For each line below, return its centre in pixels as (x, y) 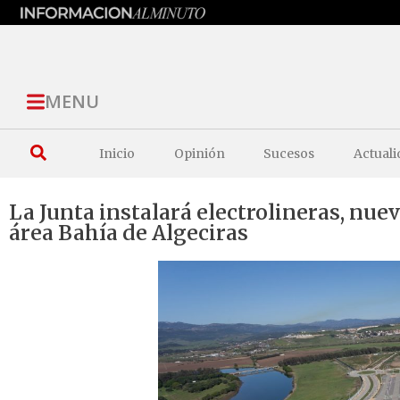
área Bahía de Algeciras (129, 232)
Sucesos (289, 153)
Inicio (117, 153)
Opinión (199, 153)
